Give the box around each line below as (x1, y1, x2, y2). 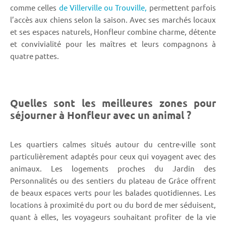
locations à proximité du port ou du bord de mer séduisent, (10, 199, 216, 209)
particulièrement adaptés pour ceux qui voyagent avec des (10, 151, 216, 161)
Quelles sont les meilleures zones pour (10, 96, 216, 109)
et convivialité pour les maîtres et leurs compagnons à (10, 38, 216, 48)
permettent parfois (147, 2, 216, 12)
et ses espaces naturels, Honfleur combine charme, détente (10, 26, 216, 36)
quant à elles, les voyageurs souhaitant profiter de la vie (10, 211, 216, 221)
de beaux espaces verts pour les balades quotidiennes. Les (10, 187, 216, 197)
